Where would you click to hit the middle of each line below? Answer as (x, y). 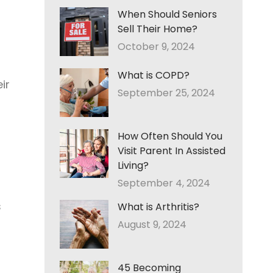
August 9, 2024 (152, 225)
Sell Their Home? (158, 29)
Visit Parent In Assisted (172, 151)
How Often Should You (170, 136)
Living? (133, 165)
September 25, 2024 (166, 93)
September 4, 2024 (164, 183)
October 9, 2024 (156, 47)
